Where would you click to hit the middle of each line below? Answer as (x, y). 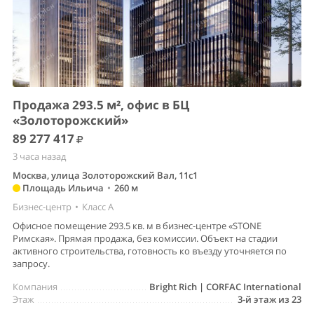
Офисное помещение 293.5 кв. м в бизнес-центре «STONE (137, 226)
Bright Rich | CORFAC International (225, 287)
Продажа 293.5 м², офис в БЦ (101, 105)
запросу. (31, 264)
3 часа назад (39, 157)
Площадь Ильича (62, 188)
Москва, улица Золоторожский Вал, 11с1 (105, 176)
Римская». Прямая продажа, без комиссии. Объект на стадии (145, 239)
